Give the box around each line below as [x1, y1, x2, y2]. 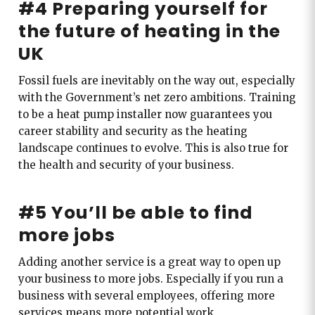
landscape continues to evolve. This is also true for [18, 141, 288, 155]
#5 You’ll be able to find [18, 200, 253, 225]
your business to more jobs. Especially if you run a [18, 271, 283, 285]
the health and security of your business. [18, 157, 234, 172]
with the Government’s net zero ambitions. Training [18, 90, 296, 104]
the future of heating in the [18, 18, 281, 44]
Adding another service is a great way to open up [18, 255, 281, 269]
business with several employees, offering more [18, 288, 275, 302]
